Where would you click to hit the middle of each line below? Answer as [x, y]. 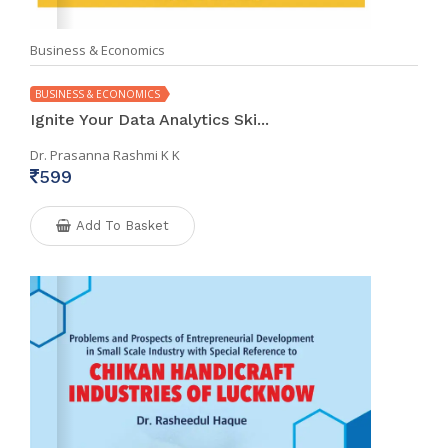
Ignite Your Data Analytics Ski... [149, 119]
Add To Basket [122, 225]
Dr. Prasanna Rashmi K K [105, 154]
